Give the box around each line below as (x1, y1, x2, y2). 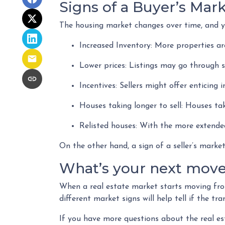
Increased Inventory (79, 42, 151, 50)
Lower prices (79, 62, 125, 70)
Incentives (79, 82, 116, 90)
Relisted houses (79, 122, 136, 130)
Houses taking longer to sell (79, 102, 181, 110)
